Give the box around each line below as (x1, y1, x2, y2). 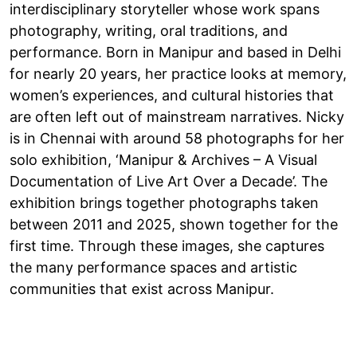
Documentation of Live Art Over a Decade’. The (10, 172, 328, 190)
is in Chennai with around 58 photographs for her (10, 129, 344, 147)
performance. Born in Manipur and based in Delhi (10, 43, 341, 61)
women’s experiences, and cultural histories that (10, 86, 334, 104)
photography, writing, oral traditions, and (10, 22, 288, 39)
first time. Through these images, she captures (10, 237, 324, 254)
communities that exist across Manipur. (10, 280, 274, 297)
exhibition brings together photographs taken (10, 194, 319, 211)
